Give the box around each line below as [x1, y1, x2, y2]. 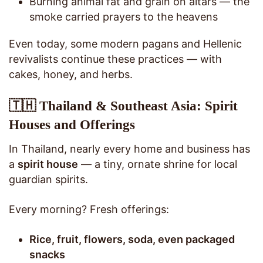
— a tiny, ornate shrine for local [78, 157, 237, 170]
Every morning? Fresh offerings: [9, 203, 169, 215]
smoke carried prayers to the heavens [29, 11, 218, 23]
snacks [29, 248, 65, 261]
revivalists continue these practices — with [9, 53, 222, 66]
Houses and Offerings [9, 117, 135, 133]
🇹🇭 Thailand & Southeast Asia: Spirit [9, 99, 238, 114]
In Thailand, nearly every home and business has [9, 142, 250, 155]
